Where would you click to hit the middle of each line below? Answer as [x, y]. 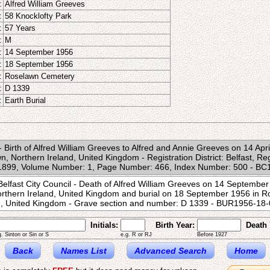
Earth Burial [25, 100]
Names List [83, 251]
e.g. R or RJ [136, 234]
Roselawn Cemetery [40, 76]
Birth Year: [175, 225]
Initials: [104, 225]
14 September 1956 [39, 52]
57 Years [20, 28]
